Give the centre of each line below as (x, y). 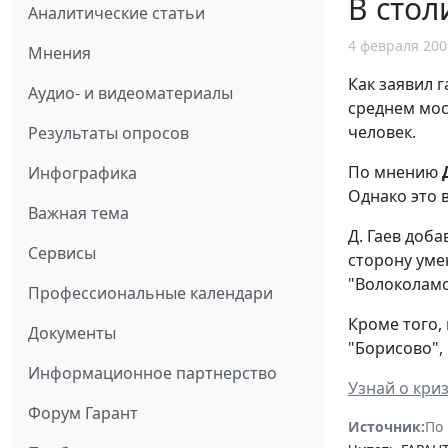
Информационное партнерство (152, 372)
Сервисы (62, 252)
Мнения (59, 52)
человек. (382, 132)
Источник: (386, 427)
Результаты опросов (108, 132)
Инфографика (82, 172)
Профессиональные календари (150, 292)
